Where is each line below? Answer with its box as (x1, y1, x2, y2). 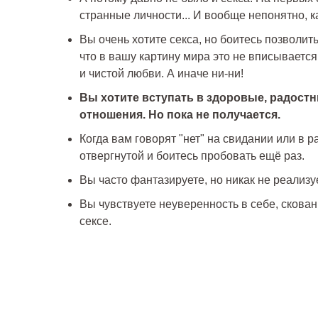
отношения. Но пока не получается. (79, 109, 280, 121)
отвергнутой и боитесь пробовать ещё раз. (79, 150, 305, 163)
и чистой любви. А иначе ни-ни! (79, 67, 243, 80)
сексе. (79, 215, 111, 228)
